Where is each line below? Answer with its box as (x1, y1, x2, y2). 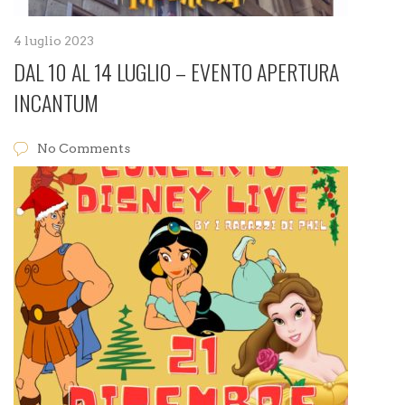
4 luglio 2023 (14, 33, 94, 48)
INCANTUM (14, 86, 99, 118)
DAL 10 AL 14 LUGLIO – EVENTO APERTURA (14, 55, 339, 88)
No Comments (37, 141, 130, 155)
